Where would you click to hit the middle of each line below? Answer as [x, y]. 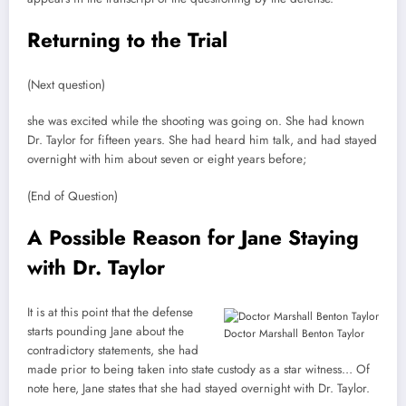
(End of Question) [74, 196]
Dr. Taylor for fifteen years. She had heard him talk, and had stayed [202, 140]
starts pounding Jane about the [106, 332]
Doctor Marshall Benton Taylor [294, 334]
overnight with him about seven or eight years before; [169, 159]
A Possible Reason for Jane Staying [193, 237]
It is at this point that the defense [110, 313]
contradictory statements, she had [113, 351]
